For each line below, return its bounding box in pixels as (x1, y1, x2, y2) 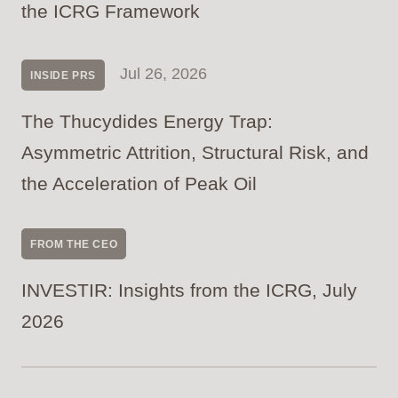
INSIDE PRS (29, 69, 96, 83)
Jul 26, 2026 (119, 65, 207, 84)
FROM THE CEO (29, 238, 118, 251)
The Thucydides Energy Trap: (20, 111, 273, 132)
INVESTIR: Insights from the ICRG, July (20, 280, 357, 301)
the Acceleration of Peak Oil (20, 173, 257, 195)
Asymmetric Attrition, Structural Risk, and (20, 142, 369, 163)
